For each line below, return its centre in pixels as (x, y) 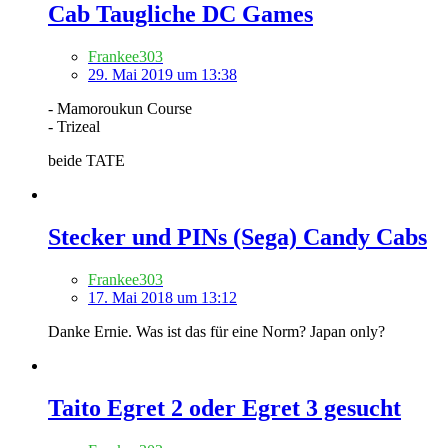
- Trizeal (74, 126)
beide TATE (86, 160)
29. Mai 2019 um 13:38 (162, 74)
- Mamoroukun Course (120, 108)
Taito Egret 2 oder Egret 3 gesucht (224, 407)
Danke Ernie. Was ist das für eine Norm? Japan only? (216, 331)
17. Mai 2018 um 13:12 (162, 297)
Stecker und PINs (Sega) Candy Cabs (237, 236)
